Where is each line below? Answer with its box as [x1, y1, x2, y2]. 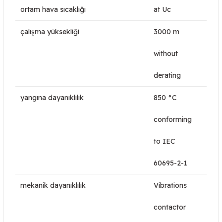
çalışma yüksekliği [20, 27, 79, 36]
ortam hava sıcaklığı [20, 5, 86, 14]
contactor [154, 203, 186, 212]
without [154, 49, 178, 58]
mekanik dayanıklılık [20, 181, 86, 190]
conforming [154, 115, 192, 124]
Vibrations [154, 181, 187, 190]
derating [154, 71, 181, 80]
